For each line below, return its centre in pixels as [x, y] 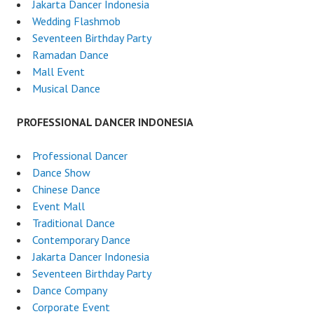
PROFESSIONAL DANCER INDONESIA [105, 122]
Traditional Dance [74, 223]
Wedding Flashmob [76, 21]
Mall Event [59, 71]
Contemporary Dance [81, 239]
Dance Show [61, 172]
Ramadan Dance [70, 54]
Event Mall [59, 206]
